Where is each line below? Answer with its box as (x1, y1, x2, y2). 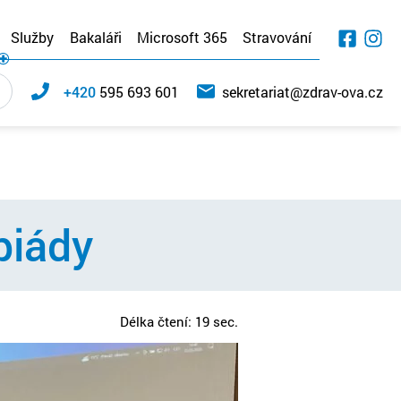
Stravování (243, 28, 312, 47)
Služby (11, 28, 55, 47)
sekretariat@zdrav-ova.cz (222, 81, 383, 101)
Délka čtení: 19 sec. (120, 311, 238, 330)
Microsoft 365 (137, 28, 227, 47)
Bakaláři (69, 28, 122, 47)
